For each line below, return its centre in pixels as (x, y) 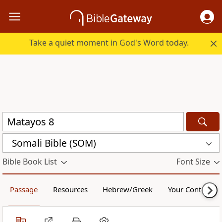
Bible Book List (30, 162)
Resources (70, 190)
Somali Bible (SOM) (54, 143)
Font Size (193, 162)
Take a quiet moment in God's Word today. (109, 43)
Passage (24, 190)
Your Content (190, 190)
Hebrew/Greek (128, 190)
